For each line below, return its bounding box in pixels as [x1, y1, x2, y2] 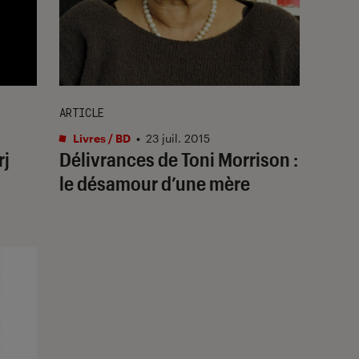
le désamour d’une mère [59, 171, 250, 195]
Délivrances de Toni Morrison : [59, 147, 298, 171]
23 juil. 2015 [146, 131, 210, 145]
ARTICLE [59, 104, 104, 120]
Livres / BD [71, 131, 131, 145]
